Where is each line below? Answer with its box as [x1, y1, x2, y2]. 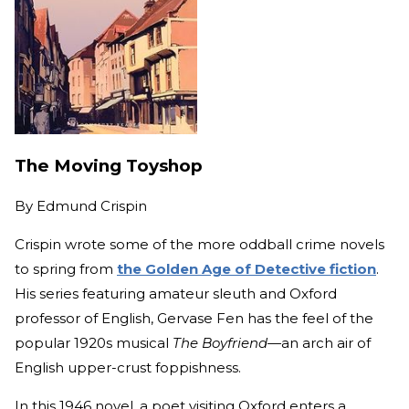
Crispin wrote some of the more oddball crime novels [15, 235, 384, 253]
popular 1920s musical [15, 333, 173, 351]
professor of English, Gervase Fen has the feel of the [15, 309, 373, 327]
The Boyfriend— [173, 333, 281, 351]
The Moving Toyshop [15, 155, 203, 177]
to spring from [15, 259, 117, 278]
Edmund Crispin [37, 196, 147, 215]
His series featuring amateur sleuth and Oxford [15, 284, 337, 302]
